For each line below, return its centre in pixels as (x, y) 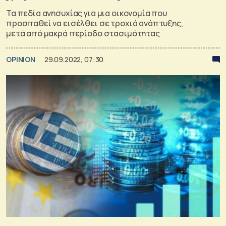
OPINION (21, 59)
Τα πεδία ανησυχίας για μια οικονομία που (87, 13)
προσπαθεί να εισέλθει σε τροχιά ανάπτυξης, (95, 23)
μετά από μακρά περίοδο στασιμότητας (83, 33)
